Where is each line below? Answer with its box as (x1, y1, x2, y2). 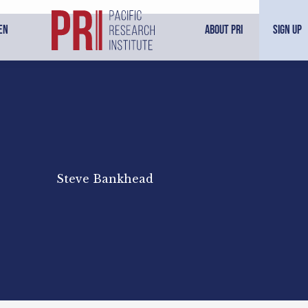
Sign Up (272, 23, 302, 37)
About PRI (204, 23, 243, 37)
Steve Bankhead (56, 172, 153, 186)
